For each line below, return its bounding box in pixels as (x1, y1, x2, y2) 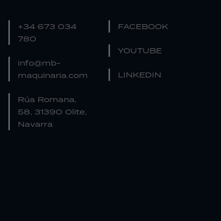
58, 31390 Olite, (17, 107, 87, 117)
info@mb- (17, 58, 61, 68)
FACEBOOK (117, 21, 168, 32)
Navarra (17, 119, 53, 129)
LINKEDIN (117, 70, 161, 80)
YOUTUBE (117, 45, 162, 56)
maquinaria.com (17, 70, 88, 80)
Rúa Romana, (17, 94, 76, 105)
